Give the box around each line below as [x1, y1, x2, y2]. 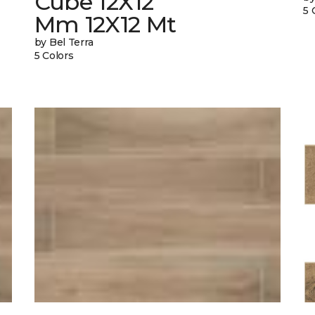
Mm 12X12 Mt [34, 11, 176, 39]
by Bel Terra [34, 36, 94, 49]
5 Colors [34, 49, 74, 63]
